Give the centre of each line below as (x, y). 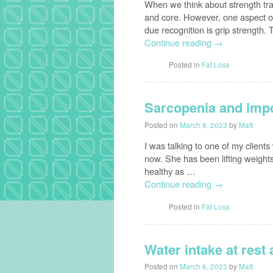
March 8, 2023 (204, 125)
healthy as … (170, 171)
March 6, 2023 (204, 267)
